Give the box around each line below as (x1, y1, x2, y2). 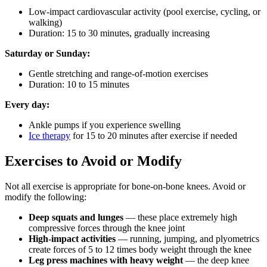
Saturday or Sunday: (5, 48, 90, 58)
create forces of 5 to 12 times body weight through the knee (29, 244, 252, 254)
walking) (29, 17, 62, 27)
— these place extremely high (123, 212, 237, 222)
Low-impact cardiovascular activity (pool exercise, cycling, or (29, 6, 260, 17)
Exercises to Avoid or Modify (5, 153, 182, 169)
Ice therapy (29, 130, 70, 141)
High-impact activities (29, 233, 116, 244)
